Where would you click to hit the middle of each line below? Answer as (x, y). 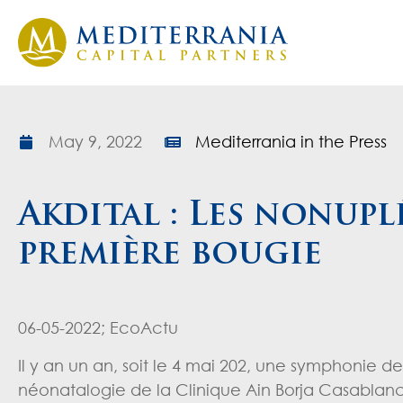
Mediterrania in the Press (291, 142)
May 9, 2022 (95, 142)
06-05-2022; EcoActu (98, 328)
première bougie (170, 256)
